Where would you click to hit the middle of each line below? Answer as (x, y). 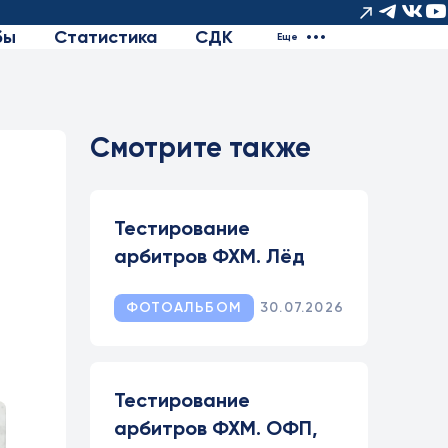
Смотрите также (200, 147)
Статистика (106, 37)
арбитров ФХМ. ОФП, (216, 428)
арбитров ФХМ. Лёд (209, 256)
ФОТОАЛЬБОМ (184, 307)
